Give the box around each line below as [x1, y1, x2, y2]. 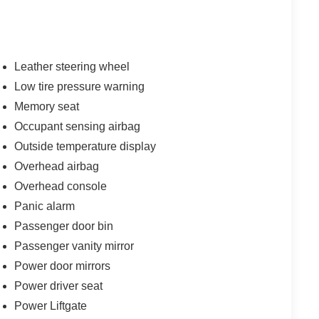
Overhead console [14, 179, 108, 192]
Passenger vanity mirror [14, 239, 135, 252]
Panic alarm [14, 199, 75, 212]
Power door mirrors [14, 259, 111, 272]
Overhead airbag [14, 159, 100, 172]
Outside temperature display [14, 140, 157, 152]
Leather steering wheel [14, 60, 130, 73]
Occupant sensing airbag [14, 120, 141, 132]
